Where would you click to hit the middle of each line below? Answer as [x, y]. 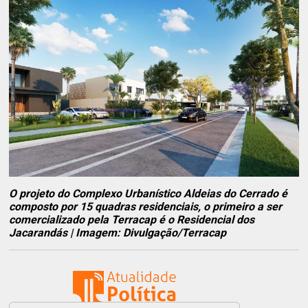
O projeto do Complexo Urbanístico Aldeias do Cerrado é [148, 193]
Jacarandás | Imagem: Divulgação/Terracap [118, 232]
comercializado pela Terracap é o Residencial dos [132, 219]
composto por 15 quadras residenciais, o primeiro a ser [146, 206]
